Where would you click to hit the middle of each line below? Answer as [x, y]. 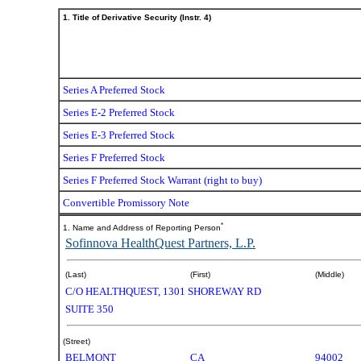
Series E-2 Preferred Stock [119, 112]
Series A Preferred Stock [114, 90]
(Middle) [330, 274]
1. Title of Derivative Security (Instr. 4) [137, 17]
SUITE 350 [89, 309]
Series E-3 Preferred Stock [119, 135]
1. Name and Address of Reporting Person [142, 228]
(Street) [77, 341]
